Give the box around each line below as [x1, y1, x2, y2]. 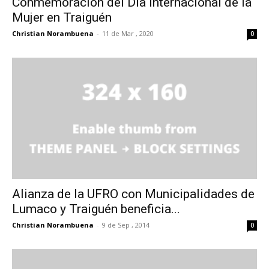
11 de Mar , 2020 [102, 29, 154, 38]
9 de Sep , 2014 [102, 220, 150, 229]
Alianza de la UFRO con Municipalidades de [12, 186, 255, 201]
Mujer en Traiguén [12, 10, 112, 25]
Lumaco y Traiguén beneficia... [12, 201, 180, 216]
